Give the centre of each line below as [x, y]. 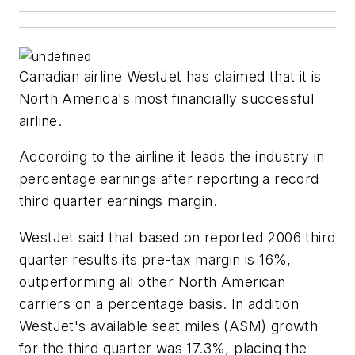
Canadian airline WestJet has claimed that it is [170, 76]
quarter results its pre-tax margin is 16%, [155, 259]
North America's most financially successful [167, 98]
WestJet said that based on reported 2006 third [177, 237]
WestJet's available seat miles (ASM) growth [169, 326]
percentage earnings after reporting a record [169, 179]
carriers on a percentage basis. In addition [159, 303]
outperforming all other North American [153, 281]
